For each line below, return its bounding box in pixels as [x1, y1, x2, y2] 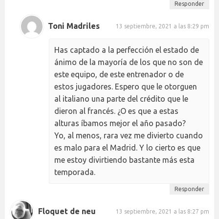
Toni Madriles [48, 22, 100, 31]
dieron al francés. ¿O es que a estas [54, 106, 178, 115]
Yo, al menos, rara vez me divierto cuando [54, 131, 203, 140]
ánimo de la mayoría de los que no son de [54, 57, 203, 66]
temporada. [54, 167, 95, 176]
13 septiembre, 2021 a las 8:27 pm [116, 208, 209, 215]
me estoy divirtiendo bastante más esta [54, 155, 195, 164]
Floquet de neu [38, 207, 96, 216]
